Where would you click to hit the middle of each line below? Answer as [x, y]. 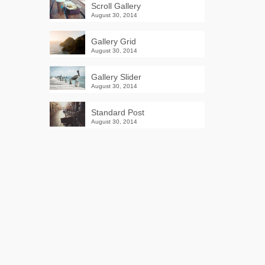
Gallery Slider [116, 77]
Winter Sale [127, 217]
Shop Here [127, 238]
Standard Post [117, 112]
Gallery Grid [113, 41]
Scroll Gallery [116, 6]
